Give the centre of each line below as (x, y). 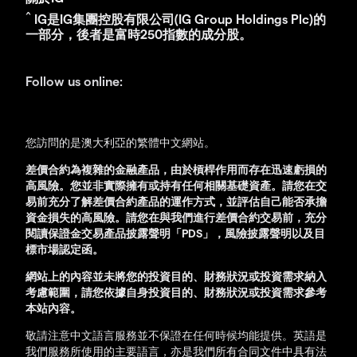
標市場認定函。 (65, 249)
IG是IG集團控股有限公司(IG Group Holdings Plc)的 (178, 19)
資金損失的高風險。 (76, 218)
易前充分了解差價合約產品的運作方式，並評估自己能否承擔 (176, 202)
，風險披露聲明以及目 (269, 233)
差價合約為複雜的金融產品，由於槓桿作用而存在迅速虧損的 (176, 170)
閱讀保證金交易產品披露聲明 (98, 233)
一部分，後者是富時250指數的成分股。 (139, 34)
